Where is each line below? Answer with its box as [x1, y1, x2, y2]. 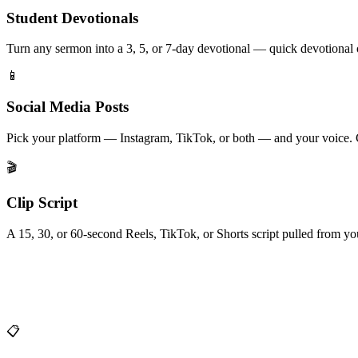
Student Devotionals [6, 9, 138, 26]
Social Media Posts [6, 97, 129, 115]
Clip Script [6, 194, 78, 212]
